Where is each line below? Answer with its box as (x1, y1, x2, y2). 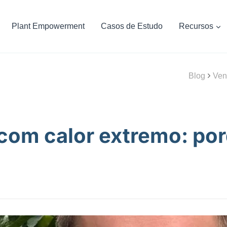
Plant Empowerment (11, 22, 85, 31)
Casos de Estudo (100, 22, 163, 31)
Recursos (178, 22, 213, 31)
